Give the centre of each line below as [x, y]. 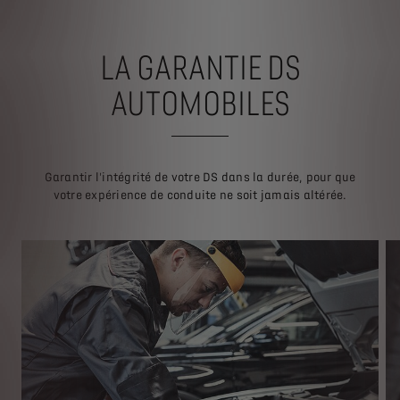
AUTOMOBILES [200, 104]
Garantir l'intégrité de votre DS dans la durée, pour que [200, 177]
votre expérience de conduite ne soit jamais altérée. [200, 195]
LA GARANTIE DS [200, 68]
